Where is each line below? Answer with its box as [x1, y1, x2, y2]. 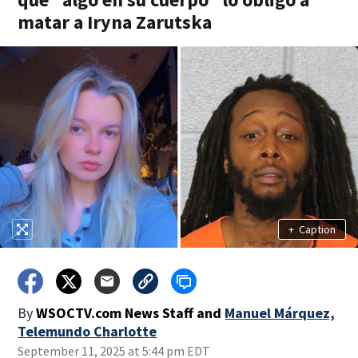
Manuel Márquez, [225, 304, 336, 322]
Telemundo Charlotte [18, 322, 157, 340]
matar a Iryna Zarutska [18, 10, 213, 34]
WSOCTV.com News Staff [36, 304, 194, 322]
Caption [298, 221, 336, 237]
